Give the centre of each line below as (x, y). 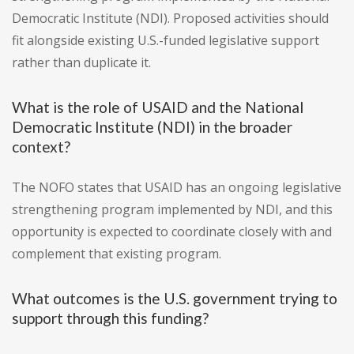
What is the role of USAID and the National (158, 107)
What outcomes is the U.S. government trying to (175, 299)
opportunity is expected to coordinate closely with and (172, 232)
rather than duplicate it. (81, 63)
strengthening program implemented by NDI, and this (172, 210)
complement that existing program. (117, 254)
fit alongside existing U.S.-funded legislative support (166, 41)
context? (41, 147)
